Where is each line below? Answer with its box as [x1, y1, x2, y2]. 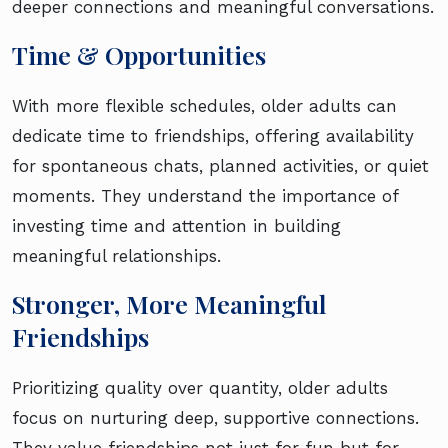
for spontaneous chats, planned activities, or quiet [12, 156, 429, 177]
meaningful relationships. [12, 246, 221, 267]
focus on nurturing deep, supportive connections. [12, 408, 419, 429]
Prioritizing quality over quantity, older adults [12, 378, 388, 399]
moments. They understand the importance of [12, 186, 398, 207]
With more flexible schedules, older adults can [12, 96, 397, 117]
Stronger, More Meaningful [12, 287, 327, 321]
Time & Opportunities [12, 38, 266, 72]
